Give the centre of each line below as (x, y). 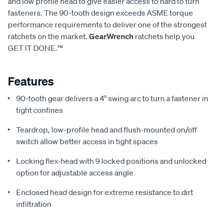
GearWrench (111, 36)
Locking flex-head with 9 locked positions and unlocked (111, 161)
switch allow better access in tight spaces (87, 141)
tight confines (40, 110)
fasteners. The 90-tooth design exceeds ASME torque (100, 12)
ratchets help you (164, 36)
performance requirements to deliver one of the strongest (107, 24)
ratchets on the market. (48, 36)
